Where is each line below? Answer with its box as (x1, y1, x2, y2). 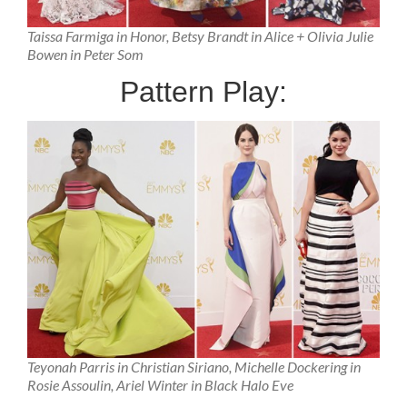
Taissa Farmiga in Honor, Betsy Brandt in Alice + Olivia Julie (27, 26, 373, 45)
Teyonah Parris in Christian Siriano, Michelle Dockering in (27, 357, 361, 375)
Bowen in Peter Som (27, 45, 144, 63)
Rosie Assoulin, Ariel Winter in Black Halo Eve (27, 375, 293, 393)
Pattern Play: (120, 75, 287, 109)
